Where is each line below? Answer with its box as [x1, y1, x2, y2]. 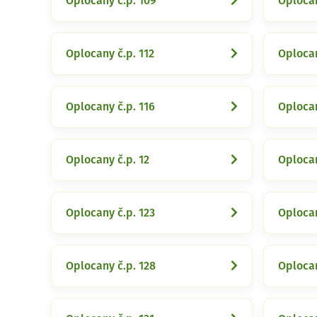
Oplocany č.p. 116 [66, 101, 155, 113]
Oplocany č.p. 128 [66, 260, 156, 272]
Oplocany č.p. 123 [66, 207, 155, 219]
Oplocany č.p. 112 [66, 48, 154, 59]
